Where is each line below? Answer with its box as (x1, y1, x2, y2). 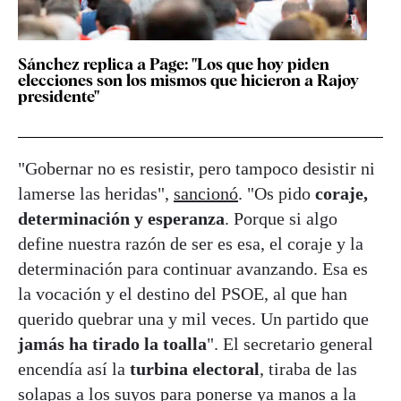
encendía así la (18, 359, 130, 380)
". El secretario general (207, 334, 373, 354)
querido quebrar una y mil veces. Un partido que (18, 309, 369, 329)
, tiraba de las (260, 359, 357, 380)
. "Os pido (238, 183, 315, 204)
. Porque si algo (225, 209, 337, 229)
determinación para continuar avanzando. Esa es (18, 259, 368, 279)
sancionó (174, 183, 238, 204)
